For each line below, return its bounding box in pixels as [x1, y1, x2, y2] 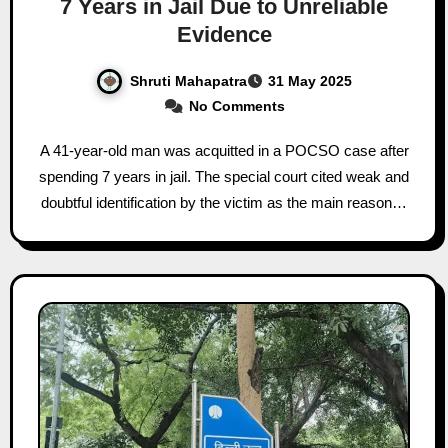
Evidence [176, 21, 272, 47]
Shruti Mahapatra [130, 72, 247, 89]
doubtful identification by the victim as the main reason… [41, 194, 407, 212]
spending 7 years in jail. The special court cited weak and [39, 168, 409, 186]
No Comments [188, 98, 285, 115]
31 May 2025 [268, 73, 352, 90]
